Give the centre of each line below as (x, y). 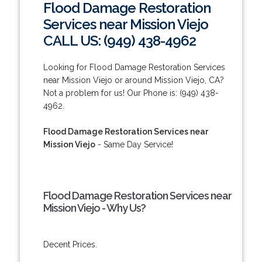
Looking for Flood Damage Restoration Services (134, 67)
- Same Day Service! (134, 144)
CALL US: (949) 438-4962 (119, 40)
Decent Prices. (70, 244)
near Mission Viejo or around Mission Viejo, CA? (133, 80)
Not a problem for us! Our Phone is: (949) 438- (131, 93)
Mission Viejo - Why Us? (94, 208)
